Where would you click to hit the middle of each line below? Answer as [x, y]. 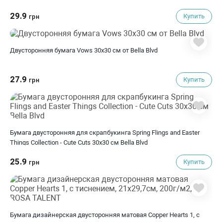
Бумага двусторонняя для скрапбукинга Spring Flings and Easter [105, 133]
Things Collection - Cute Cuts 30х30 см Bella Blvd [79, 142]
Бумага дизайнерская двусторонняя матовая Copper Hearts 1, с [105, 215]
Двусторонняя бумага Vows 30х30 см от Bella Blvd [84, 50]
